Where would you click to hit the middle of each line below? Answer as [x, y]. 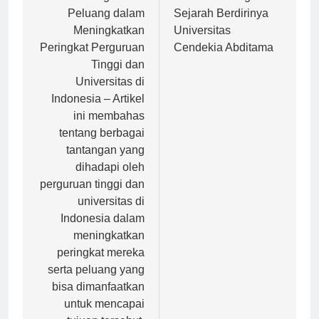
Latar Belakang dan [223, 9]
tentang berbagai [102, 145]
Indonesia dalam [103, 231]
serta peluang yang [96, 282]
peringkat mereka [101, 265]
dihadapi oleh [110, 179]
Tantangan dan [107, 9]
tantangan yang [105, 162]
